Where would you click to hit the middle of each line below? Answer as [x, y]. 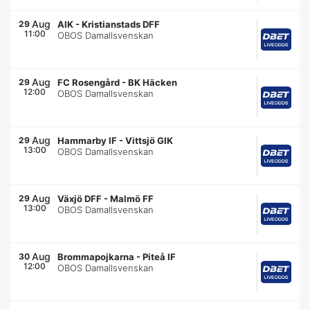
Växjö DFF [80, 199]
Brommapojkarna [96, 257]
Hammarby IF [88, 140]
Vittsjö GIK [149, 140]
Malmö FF [132, 199]
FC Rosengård [89, 82]
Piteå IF [159, 257]
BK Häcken [153, 82]
